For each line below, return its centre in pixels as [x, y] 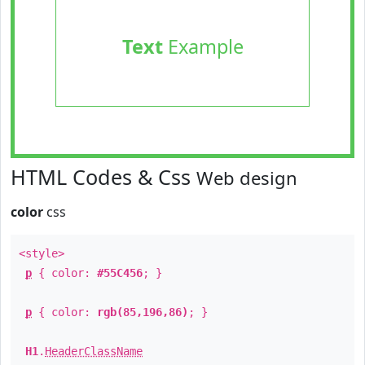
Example [203, 46]
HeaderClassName [94, 351]
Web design [247, 178]
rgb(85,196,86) [143, 312]
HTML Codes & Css [103, 177]
